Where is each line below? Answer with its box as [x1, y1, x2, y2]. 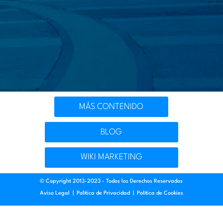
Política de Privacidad [76, 190, 130, 196]
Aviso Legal [39, 190, 70, 196]
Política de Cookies [136, 190, 183, 196]
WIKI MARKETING [80, 153, 142, 162]
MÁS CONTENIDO [79, 102, 144, 111]
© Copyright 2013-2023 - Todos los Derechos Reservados [40, 178, 183, 184]
